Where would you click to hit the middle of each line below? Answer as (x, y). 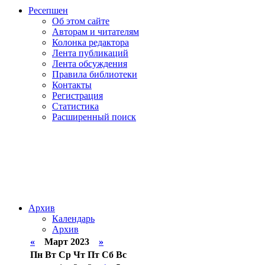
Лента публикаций (90, 53)
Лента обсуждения (90, 64)
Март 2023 (67, 242)
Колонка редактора (91, 42)
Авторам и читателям (96, 32)
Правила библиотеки (95, 74)
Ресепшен (48, 10)
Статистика (75, 106)
